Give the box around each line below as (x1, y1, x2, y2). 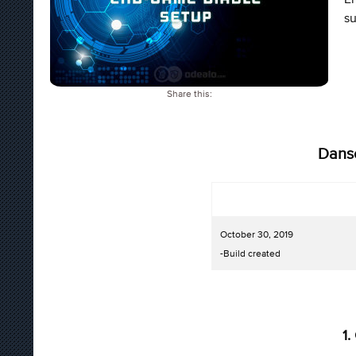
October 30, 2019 (220, 228, 293, 240)
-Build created (220, 247, 281, 259)
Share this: (166, 88, 212, 99)
